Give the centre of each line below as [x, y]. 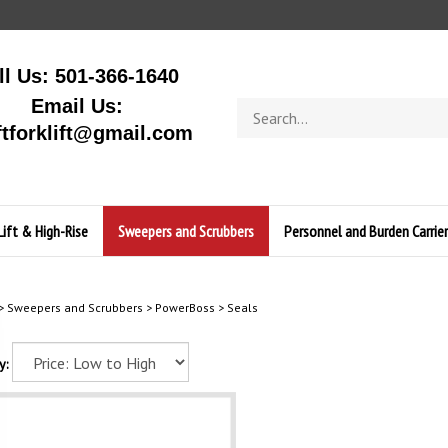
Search [256, 106]
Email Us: [76, 106]
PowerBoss [184, 307]
